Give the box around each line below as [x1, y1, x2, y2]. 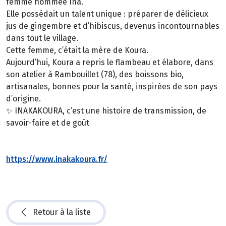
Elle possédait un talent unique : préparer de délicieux [6, 9, 208, 19]
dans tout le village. [6, 33, 78, 43]
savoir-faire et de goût [6, 118, 89, 128]
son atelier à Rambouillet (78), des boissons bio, [6, 70, 184, 80]
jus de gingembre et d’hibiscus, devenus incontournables [6, 21, 219, 31]
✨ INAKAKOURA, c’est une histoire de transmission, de [6, 106, 206, 116]
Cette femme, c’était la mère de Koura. [6, 45, 148, 55]
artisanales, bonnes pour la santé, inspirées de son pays [6, 82, 217, 92]
